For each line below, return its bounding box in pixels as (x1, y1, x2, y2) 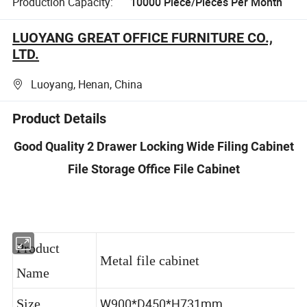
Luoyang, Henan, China (31, 77, 143, 93)
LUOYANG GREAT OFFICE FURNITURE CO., (12, 29, 273, 46)
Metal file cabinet (101, 267, 202, 282)
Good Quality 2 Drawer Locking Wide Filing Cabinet (13, 138, 294, 153)
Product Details (12, 110, 107, 127)
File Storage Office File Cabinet (67, 161, 240, 176)
